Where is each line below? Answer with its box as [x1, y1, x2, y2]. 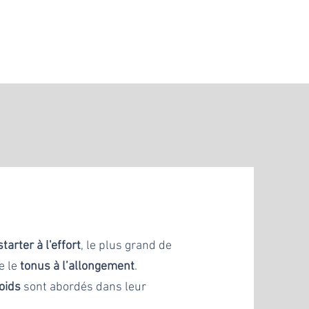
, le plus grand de [81, 238, 172, 253]
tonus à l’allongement [20, 259, 135, 274]
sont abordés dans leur [21, 279, 147, 295]
